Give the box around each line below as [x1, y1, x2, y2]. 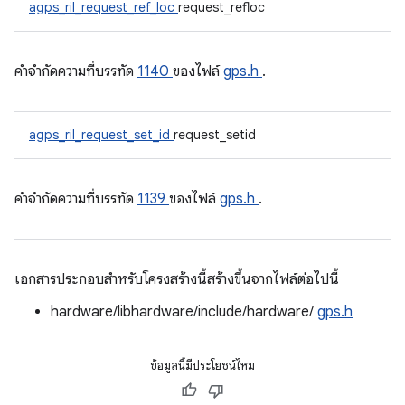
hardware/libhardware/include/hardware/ [51, 303, 317, 321]
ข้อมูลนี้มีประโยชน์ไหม [150, 358, 255, 373]
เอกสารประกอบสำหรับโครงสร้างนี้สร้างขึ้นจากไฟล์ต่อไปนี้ [14, 270, 339, 288]
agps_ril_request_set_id [29, 127, 174, 143]
